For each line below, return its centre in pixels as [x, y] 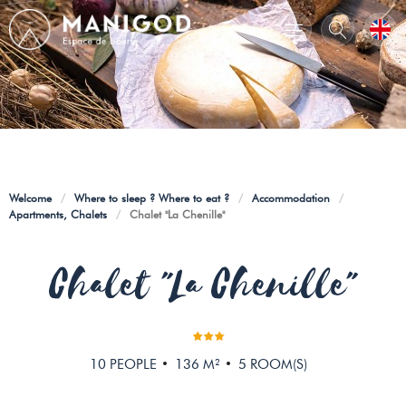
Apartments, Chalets [58, 214]
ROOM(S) [279, 364]
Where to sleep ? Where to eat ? [152, 198]
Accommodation [291, 198]
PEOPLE [133, 364]
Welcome [30, 198]
